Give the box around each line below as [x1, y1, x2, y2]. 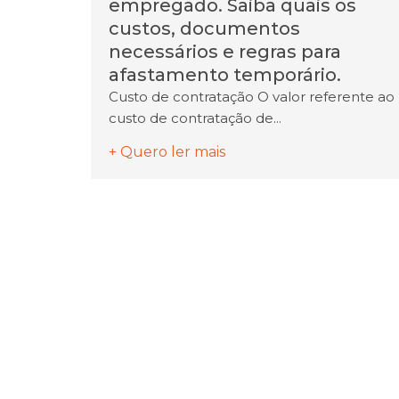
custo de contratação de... [109, 109, 281, 126]
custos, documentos [109, 17, 300, 39]
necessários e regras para [109, 40, 341, 62]
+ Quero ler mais [109, 142, 225, 160]
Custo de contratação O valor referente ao [109, 87, 395, 105]
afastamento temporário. [109, 63, 341, 85]
